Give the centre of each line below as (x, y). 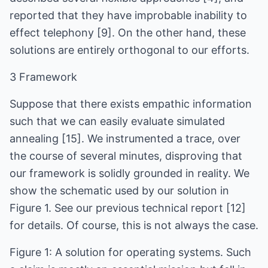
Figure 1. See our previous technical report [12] (128, 208)
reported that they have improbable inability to (128, 15)
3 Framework (43, 77)
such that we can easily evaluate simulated (117, 121)
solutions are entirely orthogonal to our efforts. (130, 50)
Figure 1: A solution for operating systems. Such (130, 252)
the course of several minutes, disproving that (126, 156)
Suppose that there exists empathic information (131, 104)
